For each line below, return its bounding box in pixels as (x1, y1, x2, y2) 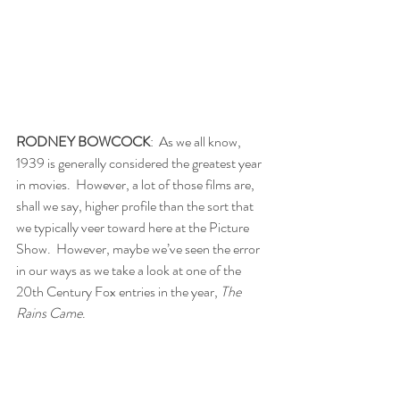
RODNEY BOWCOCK (16, 131, 150, 153)
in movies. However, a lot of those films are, (16, 174, 257, 196)
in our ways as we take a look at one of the (16, 260, 244, 281)
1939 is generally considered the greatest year (16, 153, 264, 174)
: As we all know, (150, 131, 244, 153)
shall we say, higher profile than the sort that (16, 196, 256, 217)
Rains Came (16, 303, 82, 324)
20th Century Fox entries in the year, (16, 281, 221, 303)
